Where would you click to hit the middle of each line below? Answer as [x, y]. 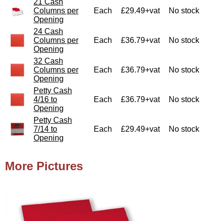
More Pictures [44, 166]
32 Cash [48, 61]
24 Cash [48, 31]
